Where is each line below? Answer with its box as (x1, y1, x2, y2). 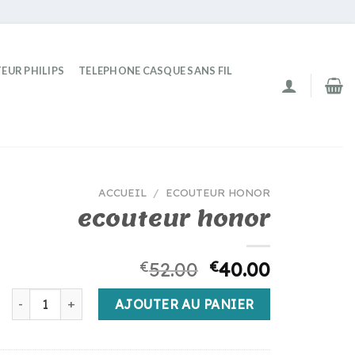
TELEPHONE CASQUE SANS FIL (78, 63, 233, 77)
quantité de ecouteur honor (10, 288, 170, 303)
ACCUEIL (97, 185, 147, 199)
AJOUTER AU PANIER (114, 296, 254, 312)
